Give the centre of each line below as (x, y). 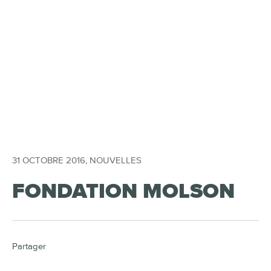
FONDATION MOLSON (123, 191)
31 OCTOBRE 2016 (49, 161)
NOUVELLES (116, 161)
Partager (29, 247)
